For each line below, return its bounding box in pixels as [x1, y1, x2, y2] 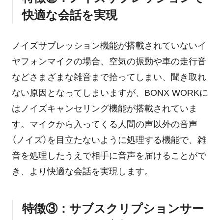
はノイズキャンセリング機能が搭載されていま [11, 104, 197, 114]
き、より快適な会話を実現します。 [11, 166, 153, 177]
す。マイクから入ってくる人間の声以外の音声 [11, 119, 197, 130]
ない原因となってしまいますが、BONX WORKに [11, 88, 208, 98]
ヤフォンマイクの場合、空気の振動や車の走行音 [11, 56, 206, 67]
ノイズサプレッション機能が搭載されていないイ [11, 41, 206, 51]
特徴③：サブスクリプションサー [22, 201, 204, 215]
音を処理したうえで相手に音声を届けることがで [11, 151, 206, 161]
